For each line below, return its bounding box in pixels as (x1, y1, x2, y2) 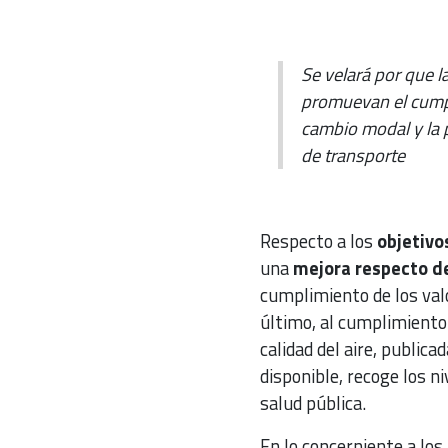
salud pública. (259, 389, 366, 418)
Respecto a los (259, 227, 377, 256)
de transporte (301, 141, 406, 170)
